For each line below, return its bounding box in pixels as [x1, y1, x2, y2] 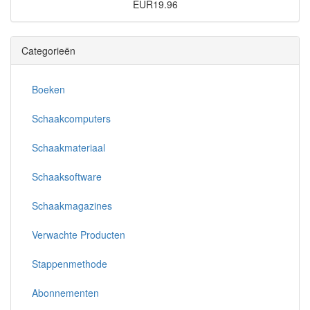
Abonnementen [32, 285, 99, 300]
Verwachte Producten [32, 227, 125, 241]
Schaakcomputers [32, 111, 111, 125]
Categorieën [21, 43, 75, 57]
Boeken [32, 82, 65, 96]
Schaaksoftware [32, 169, 102, 183]
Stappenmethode [32, 256, 107, 271]
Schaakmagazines [32, 198, 112, 212]
